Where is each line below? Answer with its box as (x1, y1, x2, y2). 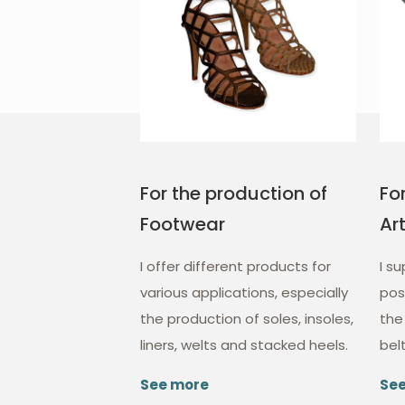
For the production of (140, 181, 328, 207)
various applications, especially (140, 283, 349, 303)
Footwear (140, 212, 226, 238)
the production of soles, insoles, (140, 309, 354, 329)
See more (140, 375, 210, 395)
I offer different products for (140, 257, 332, 277)
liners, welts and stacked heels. (140, 335, 349, 355)
